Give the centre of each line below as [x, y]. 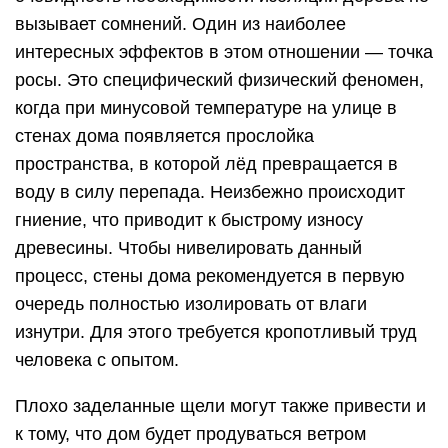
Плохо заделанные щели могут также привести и [220, 406]
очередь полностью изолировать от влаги [191, 304]
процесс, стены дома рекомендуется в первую [210, 276]
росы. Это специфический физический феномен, [219, 80]
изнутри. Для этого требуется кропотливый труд [216, 332]
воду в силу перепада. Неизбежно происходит [210, 192]
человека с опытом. [97, 360]
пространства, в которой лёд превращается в [206, 164]
